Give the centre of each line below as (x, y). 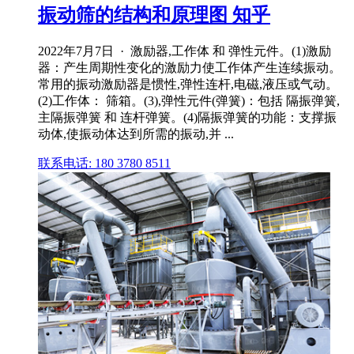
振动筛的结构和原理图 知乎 (154, 15)
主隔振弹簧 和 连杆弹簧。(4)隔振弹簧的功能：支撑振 (187, 117)
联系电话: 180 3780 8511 (104, 163)
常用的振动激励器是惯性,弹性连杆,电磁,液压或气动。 (188, 84)
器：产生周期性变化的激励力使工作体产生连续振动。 (190, 67)
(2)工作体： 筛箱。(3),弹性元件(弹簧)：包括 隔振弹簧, (189, 100)
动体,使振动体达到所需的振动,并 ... (136, 134)
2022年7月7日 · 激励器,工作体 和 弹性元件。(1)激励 (185, 51)
